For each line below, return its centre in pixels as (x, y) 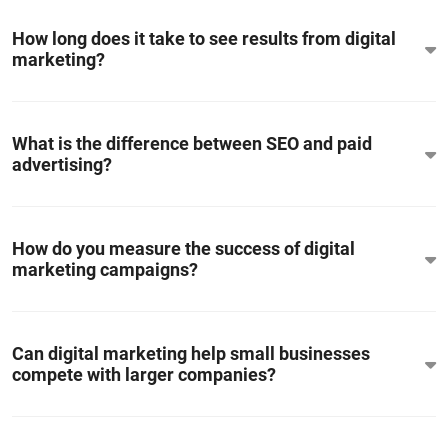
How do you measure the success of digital (183, 249)
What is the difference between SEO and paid (192, 144)
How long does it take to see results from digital (204, 39)
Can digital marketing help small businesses (191, 354)
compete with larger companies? (144, 375)
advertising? (62, 165)
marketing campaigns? (105, 270)
